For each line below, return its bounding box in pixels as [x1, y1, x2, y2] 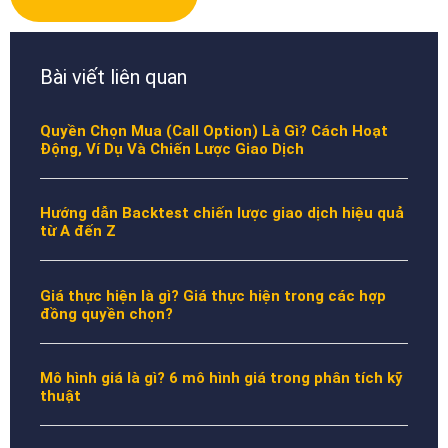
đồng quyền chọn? [40, 304, 173, 323]
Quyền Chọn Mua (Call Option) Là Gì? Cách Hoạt [40, 121, 388, 140]
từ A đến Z [40, 222, 116, 241]
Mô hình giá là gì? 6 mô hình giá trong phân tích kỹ [40, 369, 402, 388]
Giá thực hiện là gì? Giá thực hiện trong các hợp [40, 286, 386, 305]
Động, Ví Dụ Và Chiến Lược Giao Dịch [40, 139, 304, 158]
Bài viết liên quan [40, 64, 187, 89]
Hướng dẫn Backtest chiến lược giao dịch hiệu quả [40, 204, 404, 223]
